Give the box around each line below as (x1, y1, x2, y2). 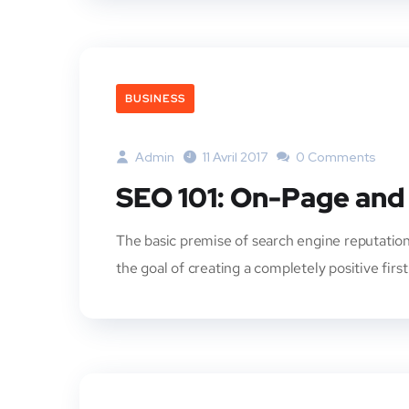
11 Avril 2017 (203, 149, 267, 165)
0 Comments (293, 149, 376, 165)
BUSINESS (125, 91, 185, 106)
